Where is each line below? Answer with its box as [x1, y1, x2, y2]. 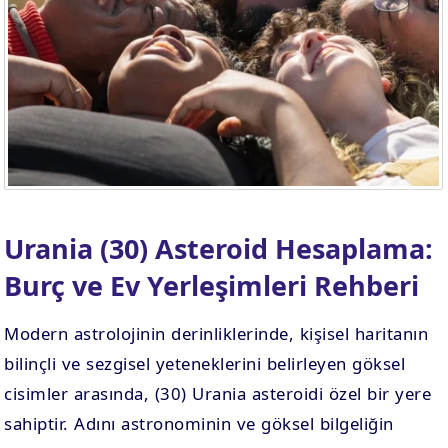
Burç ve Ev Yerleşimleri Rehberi [4, 267, 420, 304]
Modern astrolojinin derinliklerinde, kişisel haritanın [4, 322, 429, 345]
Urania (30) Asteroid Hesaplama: [4, 230, 434, 267]
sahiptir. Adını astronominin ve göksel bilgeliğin [4, 412, 394, 435]
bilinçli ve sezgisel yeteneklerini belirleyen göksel [4, 352, 406, 375]
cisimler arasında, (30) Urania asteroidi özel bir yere [4, 382, 432, 405]
